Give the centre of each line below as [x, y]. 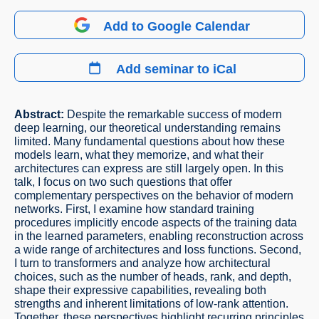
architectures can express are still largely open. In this [149, 168]
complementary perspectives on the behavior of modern [154, 195]
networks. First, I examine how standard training [134, 209]
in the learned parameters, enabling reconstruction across [159, 236]
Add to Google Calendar [176, 26]
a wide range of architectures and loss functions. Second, [158, 250]
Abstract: [41, 114]
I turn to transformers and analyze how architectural [142, 263]
